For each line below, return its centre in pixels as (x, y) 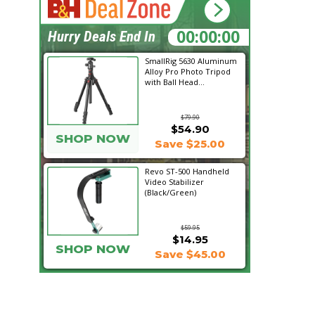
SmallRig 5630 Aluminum (191, 61)
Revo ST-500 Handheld (187, 171)
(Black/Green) (171, 192)
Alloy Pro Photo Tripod (188, 71)
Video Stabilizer (174, 182)
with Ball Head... (175, 82)
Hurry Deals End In (102, 37)
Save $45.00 (190, 254)
